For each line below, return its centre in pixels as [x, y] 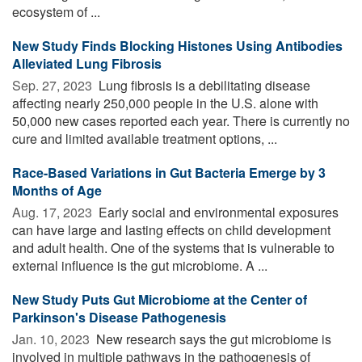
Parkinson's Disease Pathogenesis [119, 317]
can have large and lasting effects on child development [171, 229]
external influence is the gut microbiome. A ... [140, 265]
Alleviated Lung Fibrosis [87, 63]
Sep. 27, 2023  [54, 85]
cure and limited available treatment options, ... [145, 138]
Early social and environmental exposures [217, 212]
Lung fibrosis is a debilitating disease [203, 85]
